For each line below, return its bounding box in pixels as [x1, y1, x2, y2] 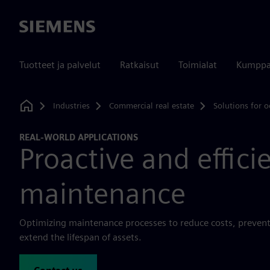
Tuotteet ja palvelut [19, 59, 101, 71]
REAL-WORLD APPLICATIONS [19, 132, 138, 142]
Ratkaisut [120, 59, 159, 71]
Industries [52, 100, 90, 110]
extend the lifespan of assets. [19, 231, 142, 243]
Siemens [19, 21, 54, 33]
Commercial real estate [108, 100, 194, 110]
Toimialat [178, 59, 217, 71]
